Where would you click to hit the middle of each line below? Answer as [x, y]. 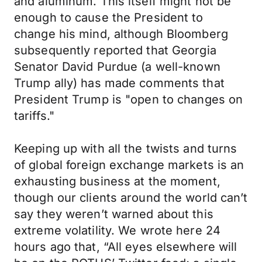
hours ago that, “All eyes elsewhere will [126, 247]
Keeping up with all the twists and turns [126, 149]
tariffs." [35, 116]
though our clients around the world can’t [131, 198]
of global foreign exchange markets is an [129, 165]
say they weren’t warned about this [114, 214]
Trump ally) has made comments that [119, 83]
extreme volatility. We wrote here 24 [118, 230]
